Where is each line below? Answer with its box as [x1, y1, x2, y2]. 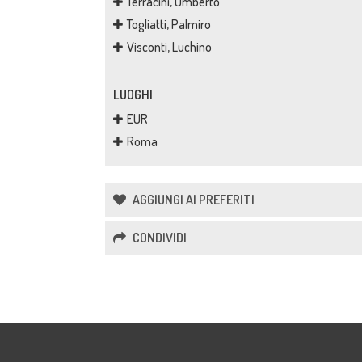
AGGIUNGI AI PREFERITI [130, 192, 255, 208]
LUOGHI [113, 86, 153, 103]
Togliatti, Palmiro [127, 16, 211, 32]
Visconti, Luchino [127, 39, 212, 55]
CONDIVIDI [130, 229, 187, 246]
